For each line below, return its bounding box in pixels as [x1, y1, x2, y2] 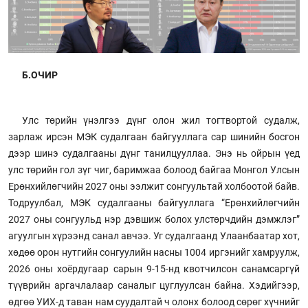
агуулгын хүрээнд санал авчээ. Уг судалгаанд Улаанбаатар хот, [8, 230, 300, 241]
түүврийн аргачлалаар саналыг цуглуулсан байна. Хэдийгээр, [8, 279, 300, 291]
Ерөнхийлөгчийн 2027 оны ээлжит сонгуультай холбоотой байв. [8, 180, 300, 192]
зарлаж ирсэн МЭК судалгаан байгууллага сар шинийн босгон [8, 131, 300, 142]
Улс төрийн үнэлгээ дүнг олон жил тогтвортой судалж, [22, 114, 300, 126]
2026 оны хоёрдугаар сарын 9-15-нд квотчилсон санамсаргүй [8, 263, 300, 274]
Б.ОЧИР [22, 69, 58, 80]
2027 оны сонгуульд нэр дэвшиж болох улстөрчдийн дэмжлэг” [8, 213, 300, 225]
